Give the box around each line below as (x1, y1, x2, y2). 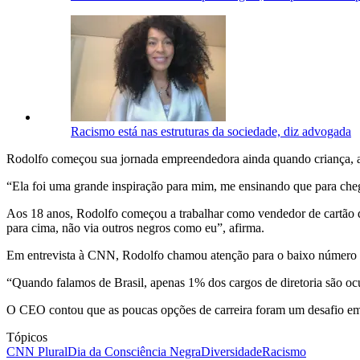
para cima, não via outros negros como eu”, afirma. (6, 220, 264, 235)
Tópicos (6, 329, 47, 344)
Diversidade (201, 344, 262, 358)
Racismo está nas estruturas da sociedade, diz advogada (71, 124, 351, 138)
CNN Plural (6, 344, 67, 358)
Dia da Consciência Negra (67, 344, 201, 358)
